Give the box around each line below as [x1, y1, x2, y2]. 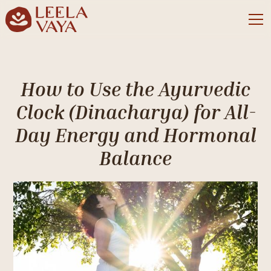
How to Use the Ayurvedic [21, 77, 250, 100]
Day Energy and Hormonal [15, 123, 256, 146]
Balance [99, 146, 172, 169]
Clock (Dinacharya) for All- [15, 100, 256, 123]
